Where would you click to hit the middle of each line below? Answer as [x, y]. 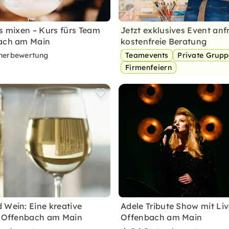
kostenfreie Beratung [164, 41]
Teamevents [147, 55]
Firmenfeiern [148, 67]
